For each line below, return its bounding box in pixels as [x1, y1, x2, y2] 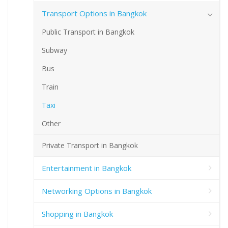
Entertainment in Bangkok [42, 162, 131, 173]
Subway [42, 45, 67, 55]
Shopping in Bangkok [42, 208, 113, 219]
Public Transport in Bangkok [42, 26, 134, 37]
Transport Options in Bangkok [42, 8, 147, 18]
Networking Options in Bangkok [42, 185, 152, 196]
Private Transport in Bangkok [42, 140, 138, 150]
